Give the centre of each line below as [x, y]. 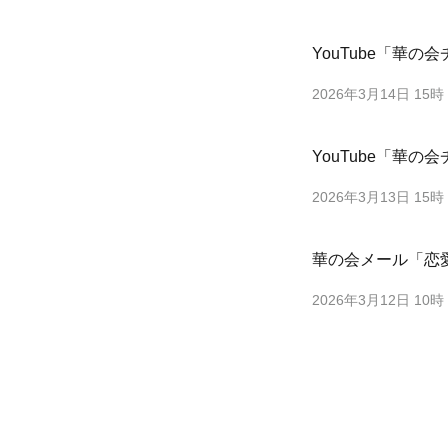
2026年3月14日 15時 [378, 94]
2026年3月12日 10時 [378, 300]
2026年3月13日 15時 [378, 197]
